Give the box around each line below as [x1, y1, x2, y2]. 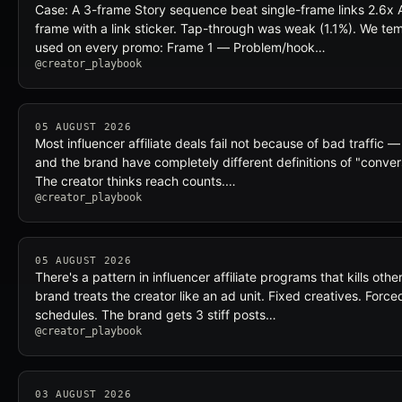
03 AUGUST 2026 [35, 389, 132, 400]
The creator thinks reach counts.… [35, 173, 236, 188]
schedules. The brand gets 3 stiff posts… [35, 307, 276, 322]
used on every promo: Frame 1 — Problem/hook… [35, 39, 326, 55]
